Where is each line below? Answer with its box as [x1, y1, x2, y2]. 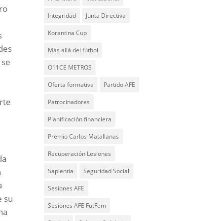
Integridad [48, 11, 76, 20]
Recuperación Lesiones [48, 149, 111, 158]
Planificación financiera [48, 115, 112, 123]
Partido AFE [104, 80, 136, 89]
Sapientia [48, 167, 74, 175]
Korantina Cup [48, 29, 87, 37]
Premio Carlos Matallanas [48, 132, 119, 141]
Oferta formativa [48, 80, 94, 89]
